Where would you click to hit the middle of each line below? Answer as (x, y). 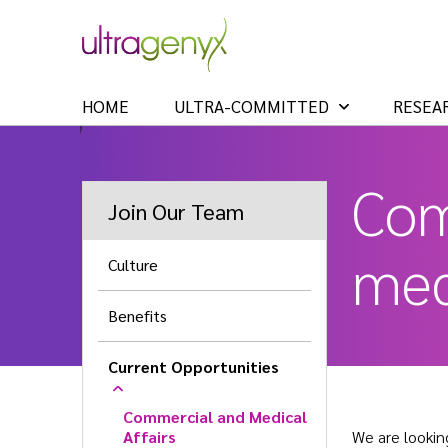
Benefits (137, 316)
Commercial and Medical (215, 417)
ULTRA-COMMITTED (252, 106)
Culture (133, 265)
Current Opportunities (193, 367)
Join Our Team (176, 211)
